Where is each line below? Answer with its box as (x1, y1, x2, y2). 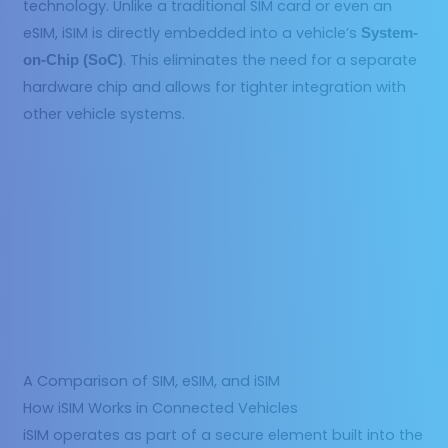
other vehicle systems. (23, 103, 186, 124)
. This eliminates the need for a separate (123, 49, 418, 70)
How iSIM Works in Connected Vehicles (23, 397, 299, 418)
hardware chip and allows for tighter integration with (23, 76, 407, 97)
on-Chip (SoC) (23, 51, 124, 68)
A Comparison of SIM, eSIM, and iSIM (23, 370, 281, 391)
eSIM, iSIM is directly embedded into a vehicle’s (23, 22, 362, 43)
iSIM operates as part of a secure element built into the (23, 424, 424, 445)
